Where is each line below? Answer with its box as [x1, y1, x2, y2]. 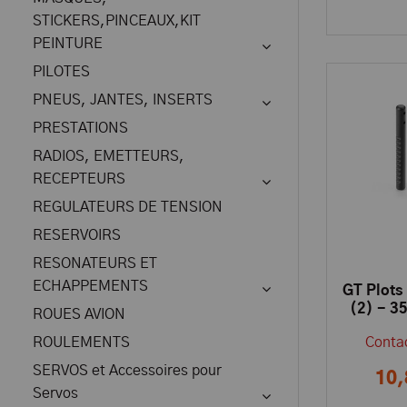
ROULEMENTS [33, 335, 130, 350]
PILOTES [33, 65, 90, 79]
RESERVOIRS [33, 228, 121, 243]
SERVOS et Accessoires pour [33, 363, 222, 378]
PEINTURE [33, 36, 103, 51]
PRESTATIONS [33, 121, 128, 135]
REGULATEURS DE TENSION [33, 200, 223, 214]
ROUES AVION [33, 307, 125, 322]
